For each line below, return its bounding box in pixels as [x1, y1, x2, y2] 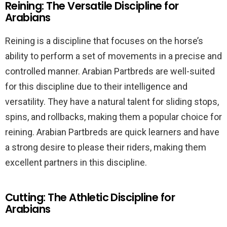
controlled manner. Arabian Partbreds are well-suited [5, 66, 215, 77]
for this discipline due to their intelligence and [5, 81, 187, 92]
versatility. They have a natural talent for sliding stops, [5, 96, 219, 107]
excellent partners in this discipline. [5, 157, 147, 168]
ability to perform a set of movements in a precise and [5, 51, 222, 61]
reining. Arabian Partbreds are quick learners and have [5, 127, 219, 137]
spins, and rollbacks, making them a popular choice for [5, 111, 222, 122]
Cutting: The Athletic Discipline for [5, 190, 175, 205]
